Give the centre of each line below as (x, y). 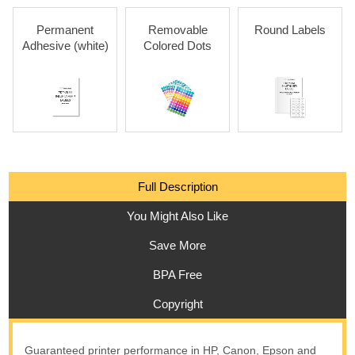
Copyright (177, 303)
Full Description (177, 186)
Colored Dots (178, 45)
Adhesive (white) (65, 45)
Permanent (65, 29)
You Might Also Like (177, 216)
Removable (177, 29)
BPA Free (177, 274)
